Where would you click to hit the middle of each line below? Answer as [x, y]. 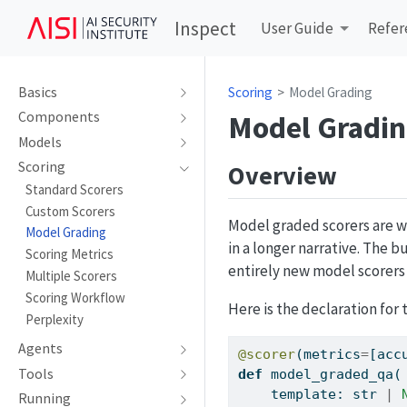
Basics [38, 92]
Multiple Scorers [71, 276]
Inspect [205, 28]
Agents [40, 349]
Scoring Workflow [75, 297]
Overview [283, 175]
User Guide [297, 28]
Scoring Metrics [69, 254]
